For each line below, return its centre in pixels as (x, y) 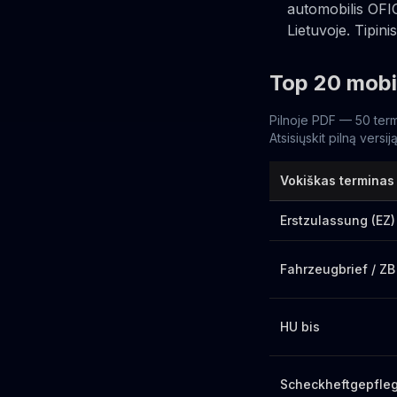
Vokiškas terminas (337, 180)
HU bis (300, 327)
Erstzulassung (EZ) (338, 220)
